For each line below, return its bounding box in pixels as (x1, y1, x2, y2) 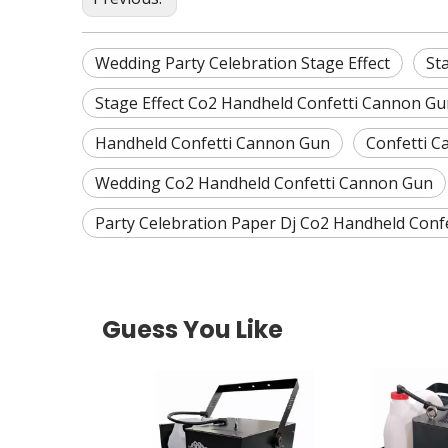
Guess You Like (102, 312, 283, 346)
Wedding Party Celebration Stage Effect (95, 51, 390, 74)
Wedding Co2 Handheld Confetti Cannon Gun (95, 171, 433, 194)
